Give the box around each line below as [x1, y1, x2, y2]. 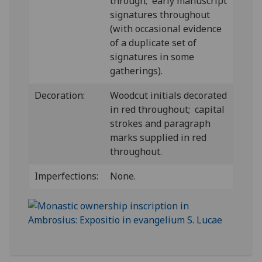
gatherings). [110, 64, 163, 77]
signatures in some [110, 50, 195, 63]
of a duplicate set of [110, 36, 197, 49]
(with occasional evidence [110, 22, 222, 35]
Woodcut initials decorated [110, 89, 227, 102]
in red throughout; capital [110, 103, 225, 116]
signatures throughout [110, 8, 211, 21]
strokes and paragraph [110, 117, 211, 130]
